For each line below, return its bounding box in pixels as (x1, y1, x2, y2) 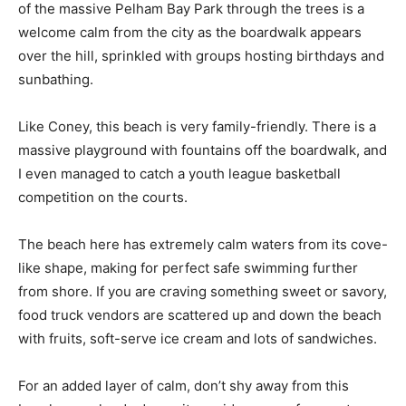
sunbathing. (18, 70, 93, 88)
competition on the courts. (18, 188, 188, 206)
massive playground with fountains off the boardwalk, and (18, 140, 387, 159)
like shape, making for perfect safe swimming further (18, 258, 358, 276)
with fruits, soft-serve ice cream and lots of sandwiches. (18, 329, 377, 347)
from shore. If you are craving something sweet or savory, (18, 282, 387, 300)
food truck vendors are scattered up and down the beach (18, 305, 382, 324)
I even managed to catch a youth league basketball (18, 164, 341, 182)
